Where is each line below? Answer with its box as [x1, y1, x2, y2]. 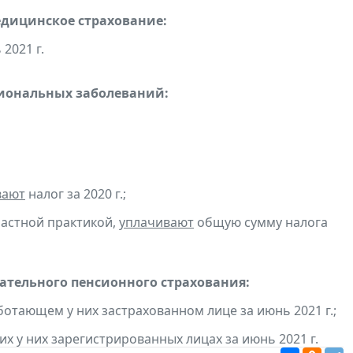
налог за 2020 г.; [25, 185, 126, 203]
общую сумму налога [194, 214, 328, 232]
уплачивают [119, 214, 194, 232]
